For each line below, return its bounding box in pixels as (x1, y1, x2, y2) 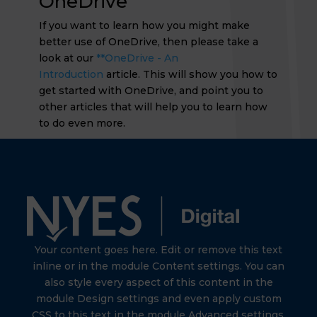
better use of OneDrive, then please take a (38, 35, 258, 48)
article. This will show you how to (105, 68, 277, 81)
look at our (38, 52, 93, 64)
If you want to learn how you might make (38, 19, 250, 32)
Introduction (38, 68, 103, 81)
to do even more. (38, 117, 125, 129)
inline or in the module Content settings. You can (33, 260, 284, 272)
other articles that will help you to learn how (38, 100, 267, 113)
